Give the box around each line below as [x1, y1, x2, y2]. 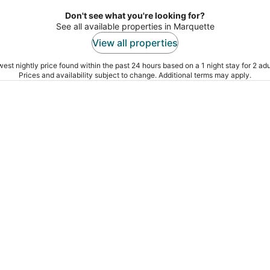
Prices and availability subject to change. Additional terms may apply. [19, 70, 251, 80]
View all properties [92, 36, 178, 49]
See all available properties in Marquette [55, 20, 215, 31]
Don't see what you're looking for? [65, 10, 205, 20]
